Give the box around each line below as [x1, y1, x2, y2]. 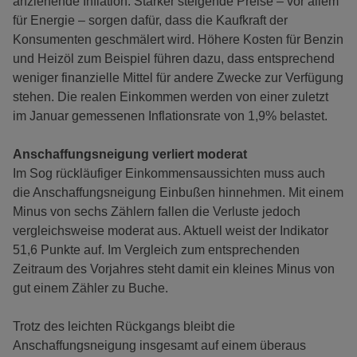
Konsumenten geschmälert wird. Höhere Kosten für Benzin [13, 33, 343, 46]
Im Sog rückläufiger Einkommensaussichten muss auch [13, 167, 325, 180]
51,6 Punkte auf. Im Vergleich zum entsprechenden [13, 243, 300, 257]
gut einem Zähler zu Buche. [13, 281, 168, 295]
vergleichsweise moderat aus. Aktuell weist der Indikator [13, 224, 328, 237]
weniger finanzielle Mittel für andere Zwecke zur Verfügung [13, 71, 343, 84]
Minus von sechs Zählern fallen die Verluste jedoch [13, 205, 300, 218]
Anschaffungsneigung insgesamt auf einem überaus [13, 339, 306, 352]
